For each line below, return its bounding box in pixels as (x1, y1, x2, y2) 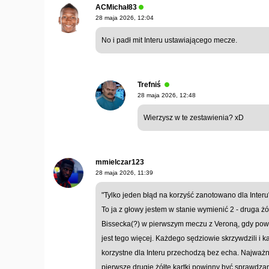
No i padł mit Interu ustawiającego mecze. (101, 35, 237, 44)
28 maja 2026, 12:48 (138, 91, 196, 98)
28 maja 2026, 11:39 (95, 169, 153, 176)
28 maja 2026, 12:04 (95, 14, 154, 21)
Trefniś (138, 80, 161, 89)
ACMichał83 (95, 2, 137, 11)
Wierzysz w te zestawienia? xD (144, 113, 244, 122)
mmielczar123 (95, 157, 144, 166)
